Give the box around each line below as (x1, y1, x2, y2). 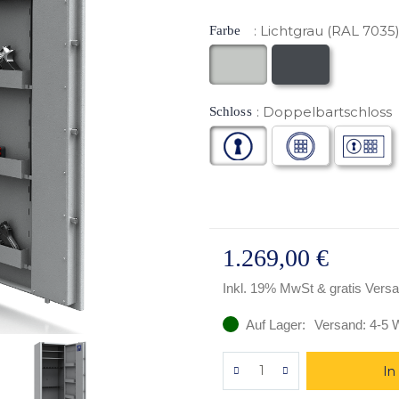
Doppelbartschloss (262, 102, 392, 120)
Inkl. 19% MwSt (223, 280, 318, 296)
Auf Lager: (246, 316, 306, 332)
